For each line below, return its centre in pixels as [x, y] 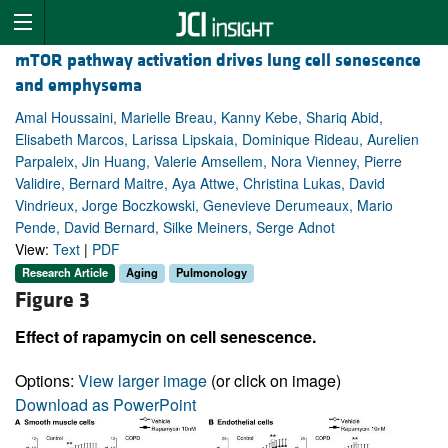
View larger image [142, 380]
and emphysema [78, 86]
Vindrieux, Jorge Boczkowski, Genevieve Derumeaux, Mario [204, 205]
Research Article [65, 272]
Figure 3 [52, 300]
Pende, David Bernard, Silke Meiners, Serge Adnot [175, 227]
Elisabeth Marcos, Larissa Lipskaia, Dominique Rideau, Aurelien [217, 139]
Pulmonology [211, 272]
